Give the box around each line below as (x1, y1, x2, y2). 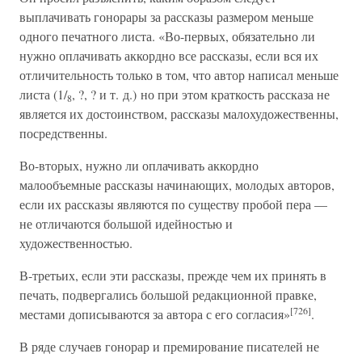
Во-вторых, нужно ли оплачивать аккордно (19, 157, 259, 174)
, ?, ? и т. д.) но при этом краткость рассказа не (72, 86, 330, 103)
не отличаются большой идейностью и (19, 215, 233, 232)
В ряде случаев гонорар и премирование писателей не (19, 338, 319, 355)
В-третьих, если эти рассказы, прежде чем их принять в (19, 267, 326, 284)
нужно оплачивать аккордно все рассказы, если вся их (19, 47, 318, 64)
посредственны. (19, 124, 107, 141)
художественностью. (19, 234, 133, 251)
